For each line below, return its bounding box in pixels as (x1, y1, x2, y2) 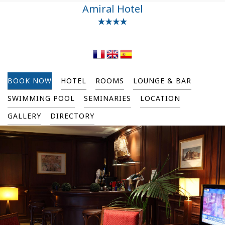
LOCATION (140, 93, 180, 103)
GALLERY (8, 111, 41, 121)
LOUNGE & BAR (133, 76, 191, 85)
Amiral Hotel (82, 2, 143, 16)
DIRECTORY (50, 111, 94, 121)
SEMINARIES (84, 93, 131, 103)
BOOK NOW (8, 76, 52, 85)
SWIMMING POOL (8, 93, 75, 103)
